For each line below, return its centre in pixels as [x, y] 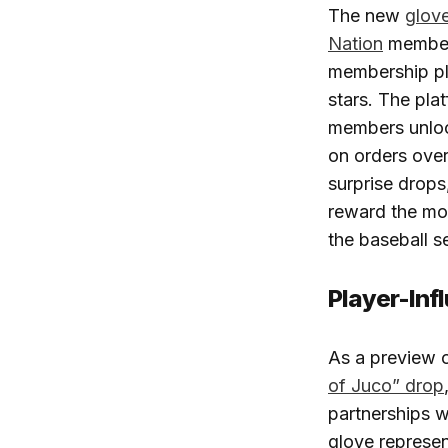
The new [366, 15]
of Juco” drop [386, 385]
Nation [355, 43]
